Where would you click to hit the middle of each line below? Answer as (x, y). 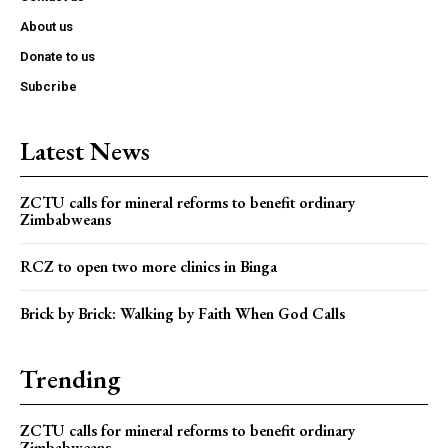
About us (46, 26)
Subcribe (48, 86)
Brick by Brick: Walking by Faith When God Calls (184, 313)
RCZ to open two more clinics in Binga (148, 266)
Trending (70, 378)
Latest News (85, 150)
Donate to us (57, 56)
